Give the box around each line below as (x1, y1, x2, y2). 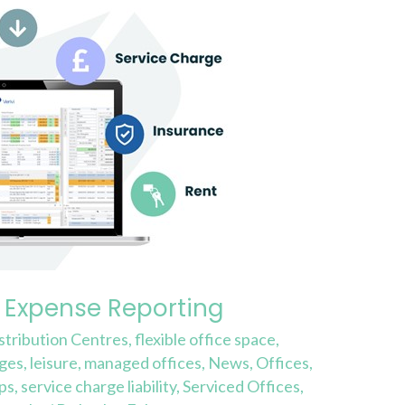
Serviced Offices (183, 376, 301, 397)
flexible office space (135, 329, 277, 350)
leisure (30, 353, 79, 373)
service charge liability (21, 376, 177, 397)
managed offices (84, 353, 202, 373)
